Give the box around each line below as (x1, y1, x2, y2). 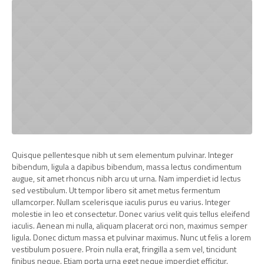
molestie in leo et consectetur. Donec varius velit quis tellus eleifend (12, 207, 250, 220)
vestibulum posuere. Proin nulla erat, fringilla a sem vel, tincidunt (12, 243, 236, 256)
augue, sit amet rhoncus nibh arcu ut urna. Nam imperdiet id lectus (12, 172, 241, 185)
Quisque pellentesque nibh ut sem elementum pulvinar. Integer (12, 148, 233, 161)
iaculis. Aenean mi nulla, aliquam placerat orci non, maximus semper (12, 219, 247, 232)
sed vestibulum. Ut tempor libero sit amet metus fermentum (12, 184, 220, 197)
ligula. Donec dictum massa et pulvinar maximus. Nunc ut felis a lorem (12, 231, 251, 244)
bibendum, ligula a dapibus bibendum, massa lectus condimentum (12, 160, 242, 173)
